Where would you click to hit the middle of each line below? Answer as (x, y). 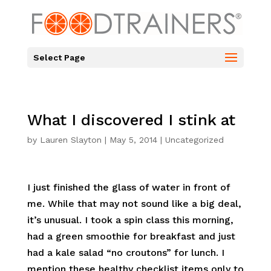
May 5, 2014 (133, 140)
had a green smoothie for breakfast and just (131, 236)
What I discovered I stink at (131, 120)
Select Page (59, 57)
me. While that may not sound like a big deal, (134, 204)
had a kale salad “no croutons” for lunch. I (126, 253)
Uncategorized (194, 140)
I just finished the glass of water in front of (128, 187)
